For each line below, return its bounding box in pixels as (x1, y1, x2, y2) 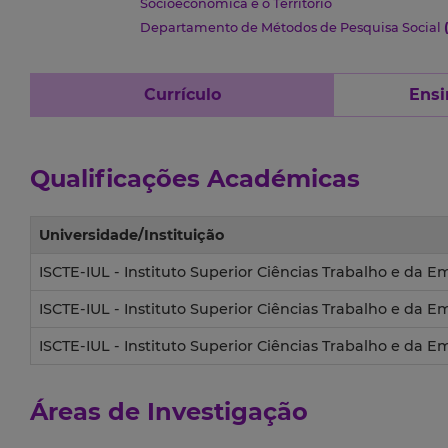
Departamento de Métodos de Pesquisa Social (139, 20, 444, 36)
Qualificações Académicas (30, 164, 360, 194)
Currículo (143, 85, 221, 105)
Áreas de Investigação (30, 397, 308, 427)
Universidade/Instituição (39, 226, 224, 245)
